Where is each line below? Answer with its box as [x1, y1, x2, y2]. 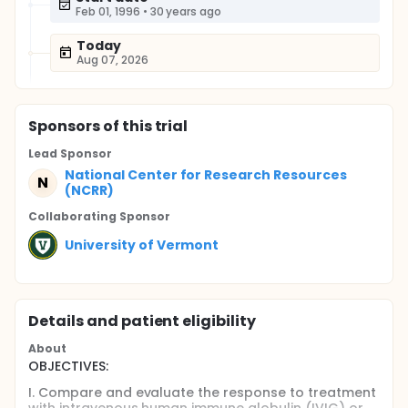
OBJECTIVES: [28, 357, 108, 375]
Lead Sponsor [28, 146, 112, 161]
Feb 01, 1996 [76, 4, 140, 19]
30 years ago [149, 4, 222, 19]
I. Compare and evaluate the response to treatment [28, 383, 376, 402]
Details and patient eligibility [28, 311, 257, 331]
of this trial [99, 116, 189, 137]
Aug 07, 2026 [76, 52, 148, 67]
